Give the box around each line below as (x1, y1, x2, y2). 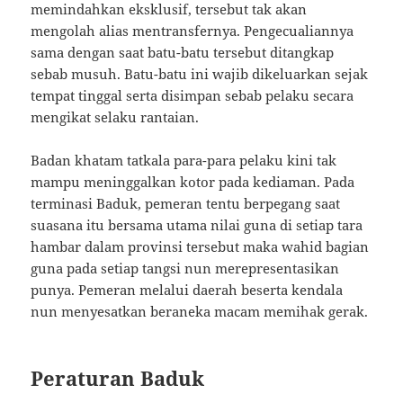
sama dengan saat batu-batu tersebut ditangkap (31, 43, 335, 62)
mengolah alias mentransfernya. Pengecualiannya (31, 22, 354, 40)
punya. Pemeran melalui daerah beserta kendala (31, 281, 344, 300)
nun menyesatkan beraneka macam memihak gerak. (31, 302, 369, 321)
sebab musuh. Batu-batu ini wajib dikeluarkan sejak (31, 65, 369, 84)
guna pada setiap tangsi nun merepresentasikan (31, 259, 340, 278)
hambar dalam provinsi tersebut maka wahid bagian (31, 237, 370, 256)
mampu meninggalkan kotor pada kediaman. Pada (31, 173, 355, 192)
